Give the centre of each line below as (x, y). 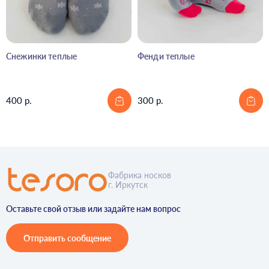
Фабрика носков (140, 175)
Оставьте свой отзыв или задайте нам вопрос (93, 209)
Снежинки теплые (42, 56)
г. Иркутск (128, 184)
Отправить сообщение (67, 238)
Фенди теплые (166, 56)
